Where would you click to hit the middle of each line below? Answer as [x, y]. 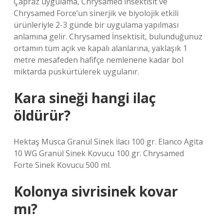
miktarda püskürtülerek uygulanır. [76, 72]
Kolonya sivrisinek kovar [96, 191]
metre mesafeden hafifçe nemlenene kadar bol [99, 60]
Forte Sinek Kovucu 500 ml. [62, 165]
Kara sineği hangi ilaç [85, 98]
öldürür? [42, 115]
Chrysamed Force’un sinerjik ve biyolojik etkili [96, 13]
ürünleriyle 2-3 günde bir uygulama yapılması [96, 25]
